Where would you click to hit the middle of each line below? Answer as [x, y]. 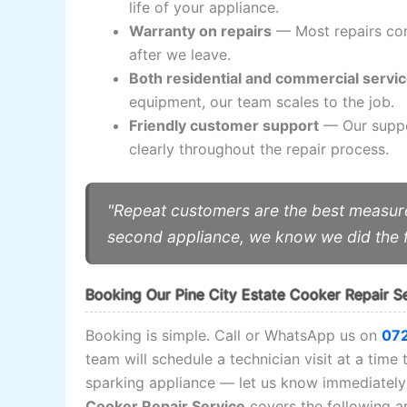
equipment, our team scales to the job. [262, 101]
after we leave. [180, 54]
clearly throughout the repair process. [259, 149]
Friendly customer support [224, 125]
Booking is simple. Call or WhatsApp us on [234, 335]
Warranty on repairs [201, 30]
